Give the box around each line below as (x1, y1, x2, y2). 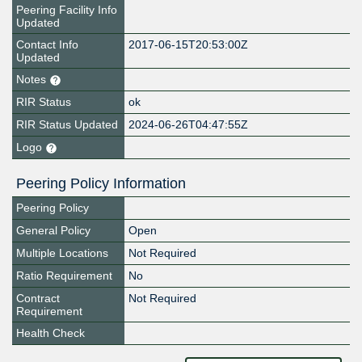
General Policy (16, 224, 90, 238)
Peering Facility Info (16, 3, 117, 17)
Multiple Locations (16, 246, 108, 260)
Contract (16, 292, 60, 305)
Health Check (16, 326, 85, 340)
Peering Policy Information (16, 175, 186, 192)
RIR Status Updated (16, 118, 118, 132)
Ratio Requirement (16, 269, 112, 283)
